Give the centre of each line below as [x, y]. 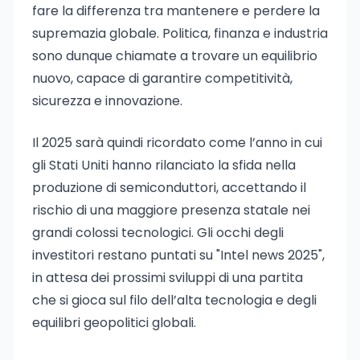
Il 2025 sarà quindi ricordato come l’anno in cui [177, 143]
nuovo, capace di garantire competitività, [162, 78]
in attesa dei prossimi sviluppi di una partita [168, 278]
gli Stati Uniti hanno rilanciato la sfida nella [164, 165]
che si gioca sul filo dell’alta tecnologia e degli [174, 300]
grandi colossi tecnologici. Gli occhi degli [158, 233]
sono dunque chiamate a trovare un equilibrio [175, 56]
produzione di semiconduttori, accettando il [169, 188]
